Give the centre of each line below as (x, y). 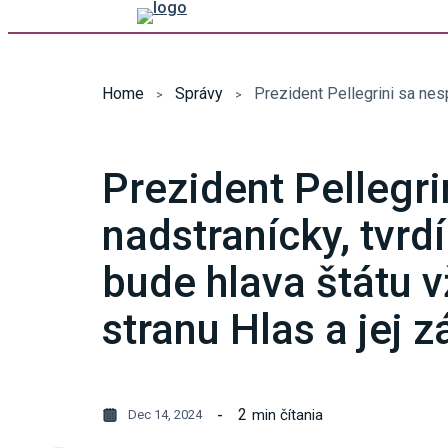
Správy (199, 93)
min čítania (287, 414)
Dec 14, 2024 (165, 414)
